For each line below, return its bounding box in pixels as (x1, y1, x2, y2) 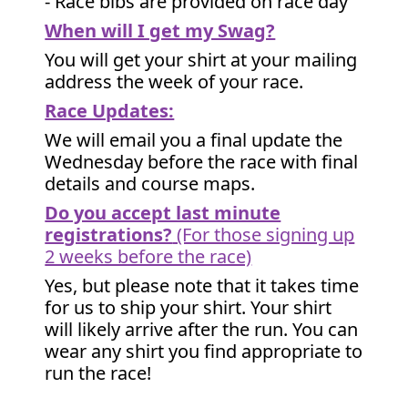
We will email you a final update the (45, 127, 343, 152)
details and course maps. (45, 171, 256, 196)
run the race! (45, 361, 157, 385)
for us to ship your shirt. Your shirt (45, 295, 332, 320)
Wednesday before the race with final (45, 149, 359, 174)
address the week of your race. (45, 69, 304, 94)
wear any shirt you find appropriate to (45, 339, 363, 363)
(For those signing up (172, 222, 355, 247)
